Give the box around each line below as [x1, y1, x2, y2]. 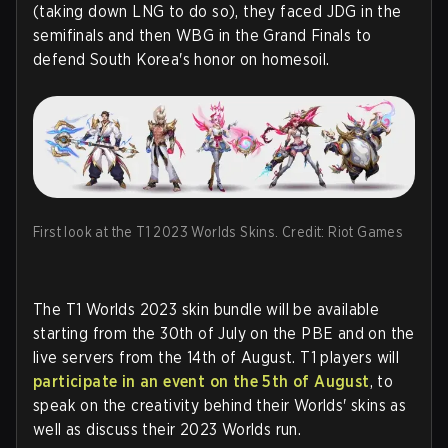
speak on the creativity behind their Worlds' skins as [33, 396, 407, 416]
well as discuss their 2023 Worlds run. [33, 420, 302, 440]
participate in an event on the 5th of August [33, 372, 370, 392]
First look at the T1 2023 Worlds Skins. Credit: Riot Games [33, 224, 404, 241]
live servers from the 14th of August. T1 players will [33, 348, 400, 368]
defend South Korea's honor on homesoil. [33, 49, 330, 69]
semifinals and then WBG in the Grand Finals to [33, 25, 372, 45]
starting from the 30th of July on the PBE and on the [33, 324, 415, 344]
